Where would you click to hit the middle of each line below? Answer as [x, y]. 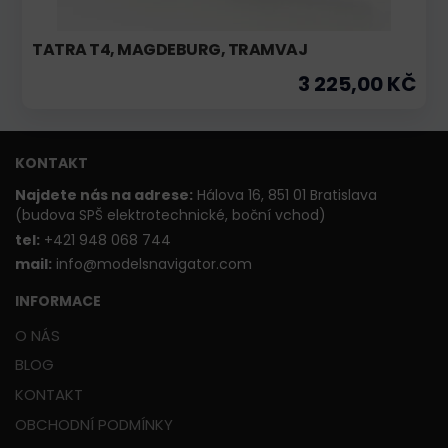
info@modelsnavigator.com [152, 264]
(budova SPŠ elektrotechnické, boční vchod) [170, 214]
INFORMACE [58, 300]
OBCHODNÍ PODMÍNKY [94, 424]
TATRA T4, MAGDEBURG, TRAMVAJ [169, 49]
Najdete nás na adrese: [104, 194]
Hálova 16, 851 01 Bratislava [287, 194]
